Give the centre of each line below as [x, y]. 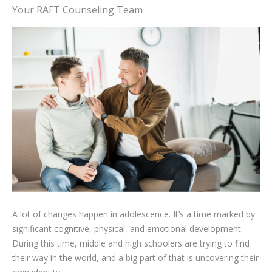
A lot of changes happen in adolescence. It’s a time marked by [134, 214]
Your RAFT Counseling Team [77, 10]
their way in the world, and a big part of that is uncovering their [135, 257]
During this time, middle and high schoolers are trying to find [131, 243]
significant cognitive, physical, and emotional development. [127, 228]
